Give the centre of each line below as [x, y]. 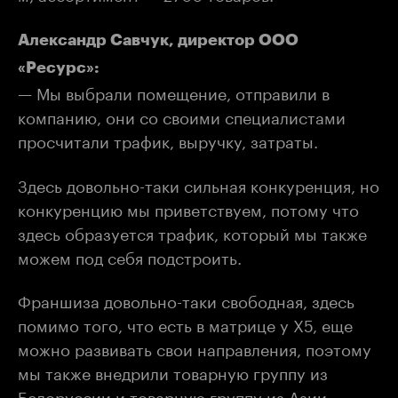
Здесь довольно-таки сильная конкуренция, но [199, 183]
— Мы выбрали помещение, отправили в [174, 92]
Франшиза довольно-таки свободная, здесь [186, 299]
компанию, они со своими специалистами [182, 115]
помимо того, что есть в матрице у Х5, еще [185, 323]
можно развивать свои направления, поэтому [195, 347]
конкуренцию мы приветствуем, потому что [188, 207]
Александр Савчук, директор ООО [158, 40]
